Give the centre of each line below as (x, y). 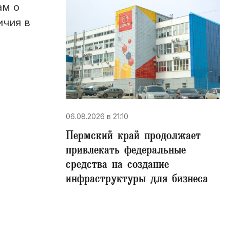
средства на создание (117, 166)
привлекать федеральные (126, 151)
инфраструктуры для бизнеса (137, 180)
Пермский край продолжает (133, 137)
